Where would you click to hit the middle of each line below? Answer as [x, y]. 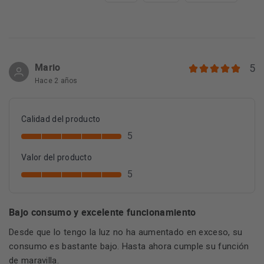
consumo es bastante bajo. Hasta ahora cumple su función [129, 246]
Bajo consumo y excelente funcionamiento [103, 212]
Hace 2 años [56, 81]
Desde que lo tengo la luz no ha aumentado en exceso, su [126, 232]
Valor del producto [57, 157]
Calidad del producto [61, 119]
